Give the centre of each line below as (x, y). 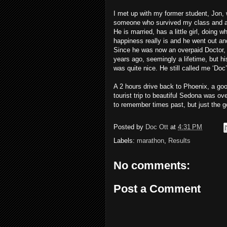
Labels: (125, 141)
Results (179, 141)
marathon (150, 141)
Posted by (129, 127)
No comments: (152, 165)
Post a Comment (157, 188)
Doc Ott (157, 127)
